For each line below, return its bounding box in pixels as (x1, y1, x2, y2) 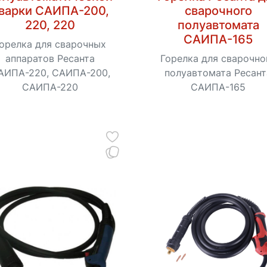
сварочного (184, 4, 252, 18)
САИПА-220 (22, 81, 79, 94)
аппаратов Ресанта (5, 52, 95, 65)
